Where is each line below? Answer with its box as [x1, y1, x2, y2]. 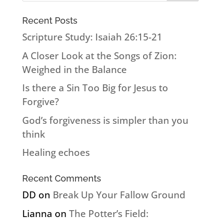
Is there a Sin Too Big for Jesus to [22, 81, 168, 95]
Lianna [22, 207, 52, 220]
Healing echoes [22, 146, 90, 159]
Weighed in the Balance [22, 63, 127, 76]
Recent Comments [22, 173, 101, 184]
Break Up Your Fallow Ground [52, 188, 185, 202]
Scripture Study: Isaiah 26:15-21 [22, 31, 162, 44]
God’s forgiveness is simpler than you [22, 113, 188, 127]
